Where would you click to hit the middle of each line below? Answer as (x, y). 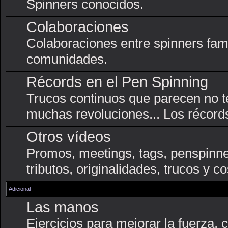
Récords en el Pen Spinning (117, 82)
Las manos (63, 207)
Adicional (20, 189)
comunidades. (67, 59)
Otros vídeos (69, 137)
